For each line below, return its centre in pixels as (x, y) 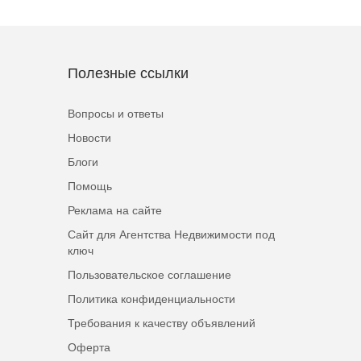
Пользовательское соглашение (149, 275)
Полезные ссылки (128, 73)
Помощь (89, 186)
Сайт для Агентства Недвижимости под (171, 234)
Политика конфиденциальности (151, 299)
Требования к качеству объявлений (161, 323)
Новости (89, 138)
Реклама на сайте (114, 210)
